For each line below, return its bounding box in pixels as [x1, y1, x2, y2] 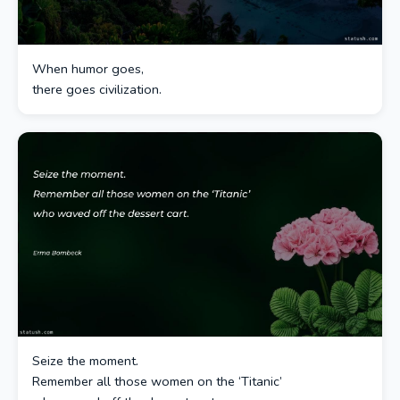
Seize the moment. [32, 352, 138, 370]
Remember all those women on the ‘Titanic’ [32, 372, 282, 390]
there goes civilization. [32, 79, 162, 98]
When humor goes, [32, 59, 144, 78]
